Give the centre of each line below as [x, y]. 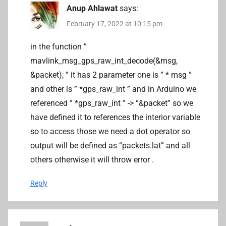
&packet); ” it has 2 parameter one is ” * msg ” [111, 75]
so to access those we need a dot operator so [110, 131]
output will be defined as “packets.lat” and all [110, 145]
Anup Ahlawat [92, 9]
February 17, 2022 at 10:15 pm [115, 24]
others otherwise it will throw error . [92, 159]
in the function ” [59, 46]
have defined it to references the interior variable [115, 117]
